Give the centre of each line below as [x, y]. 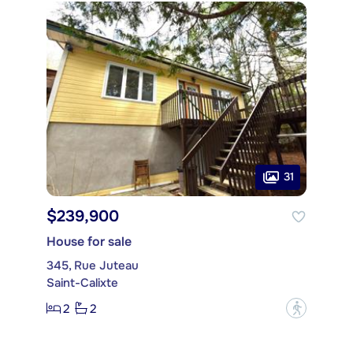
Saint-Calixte [82, 283]
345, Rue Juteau [93, 266]
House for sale [89, 242]
